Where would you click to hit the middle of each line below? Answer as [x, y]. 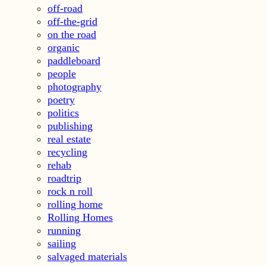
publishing [70, 126]
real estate [69, 139]
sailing [62, 243]
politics [63, 113]
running [64, 230]
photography [75, 86]
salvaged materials [87, 256]
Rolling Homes [80, 217]
